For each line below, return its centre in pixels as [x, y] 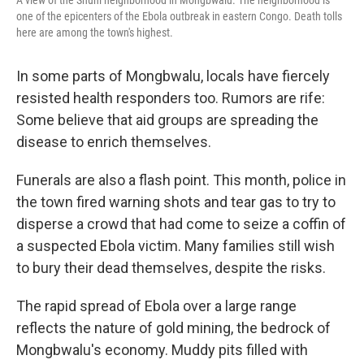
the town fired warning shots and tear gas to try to [176, 202]
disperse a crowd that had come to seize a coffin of [181, 224]
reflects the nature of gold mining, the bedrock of [173, 328]
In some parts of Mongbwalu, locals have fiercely [173, 76]
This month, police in [279, 180]
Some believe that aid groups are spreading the [167, 120]
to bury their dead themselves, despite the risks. [171, 268]
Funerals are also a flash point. [113, 180]
